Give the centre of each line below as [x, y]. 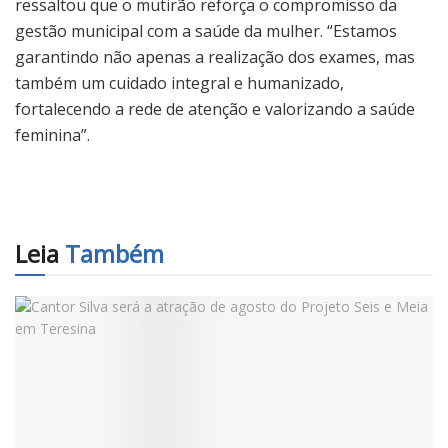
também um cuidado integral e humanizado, [179, 82]
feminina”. [52, 134]
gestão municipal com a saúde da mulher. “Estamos [206, 30]
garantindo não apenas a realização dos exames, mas [215, 56]
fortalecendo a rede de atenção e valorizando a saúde [215, 108]
